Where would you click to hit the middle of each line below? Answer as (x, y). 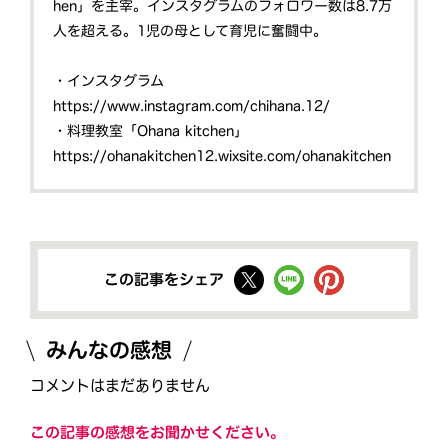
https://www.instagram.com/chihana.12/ (192, 106)
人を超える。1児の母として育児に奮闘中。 (190, 31)
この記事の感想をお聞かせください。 (158, 432)
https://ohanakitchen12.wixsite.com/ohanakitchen (222, 156)
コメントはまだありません (120, 385)
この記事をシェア (164, 280)
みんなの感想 (109, 350)
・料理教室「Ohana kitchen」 (151, 131)
